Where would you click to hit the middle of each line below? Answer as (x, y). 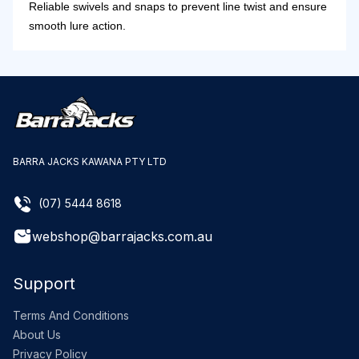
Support (44, 284)
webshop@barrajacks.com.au (122, 237)
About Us (37, 335)
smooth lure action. (77, 26)
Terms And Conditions (71, 316)
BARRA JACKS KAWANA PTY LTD (90, 162)
